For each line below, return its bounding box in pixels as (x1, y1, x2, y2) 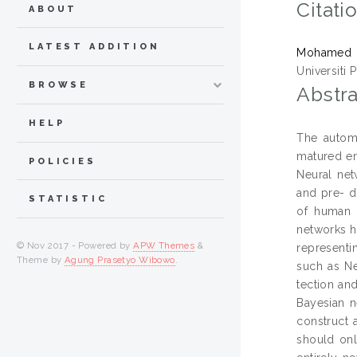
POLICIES (29, 155, 96, 167)
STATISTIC (29, 194, 108, 205)
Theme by (17, 254, 65, 266)
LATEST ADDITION (29, 41, 160, 53)
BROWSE (29, 80, 89, 91)
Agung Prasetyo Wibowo (64, 254, 175, 266)
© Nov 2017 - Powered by (17, 240, 134, 252)
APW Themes (133, 240, 195, 252)
